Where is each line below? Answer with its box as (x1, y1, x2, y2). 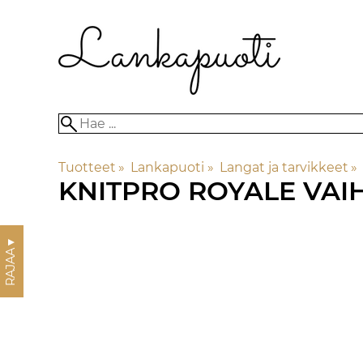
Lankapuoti (130, 160, 205, 175)
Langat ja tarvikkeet (219, 160, 348, 175)
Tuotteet (58, 160, 116, 175)
